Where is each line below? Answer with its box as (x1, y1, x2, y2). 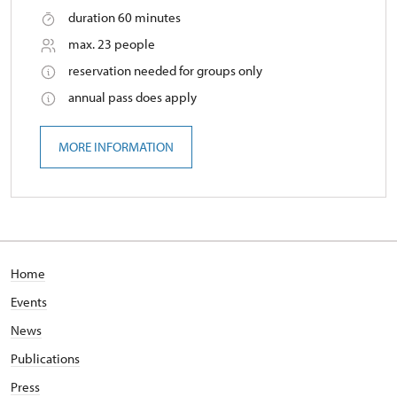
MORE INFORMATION (58, 138, 174, 156)
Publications (11, 350, 80, 368)
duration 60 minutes (68, 9, 181, 27)
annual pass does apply (68, 89, 197, 106)
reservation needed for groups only (68, 62, 262, 80)
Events (11, 293, 47, 311)
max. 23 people (68, 35, 155, 53)
